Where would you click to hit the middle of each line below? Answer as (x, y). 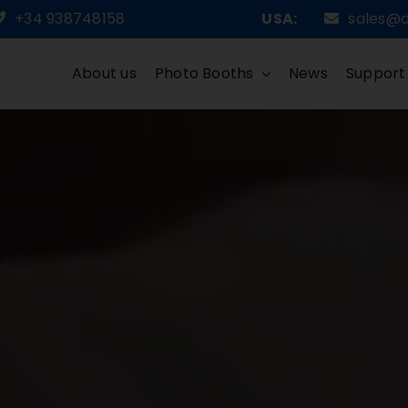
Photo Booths (204, 74)
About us (104, 74)
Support (376, 74)
